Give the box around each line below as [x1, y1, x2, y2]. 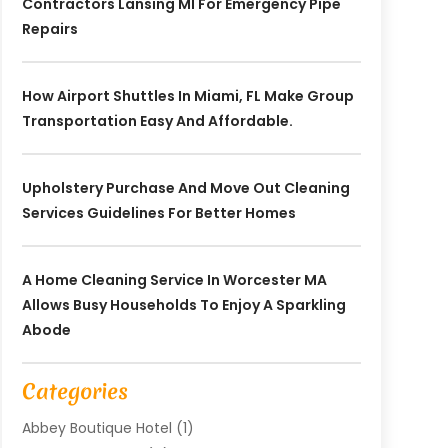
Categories [21, 377, 128, 407]
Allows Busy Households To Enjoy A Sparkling [21, 295, 346, 316]
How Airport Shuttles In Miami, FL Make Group [21, 86, 354, 107]
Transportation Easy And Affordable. [21, 111, 293, 132]
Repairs [21, 19, 78, 40]
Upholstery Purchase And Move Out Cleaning [21, 178, 350, 199]
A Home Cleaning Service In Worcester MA [21, 270, 327, 291]
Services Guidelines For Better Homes [21, 203, 296, 224]
